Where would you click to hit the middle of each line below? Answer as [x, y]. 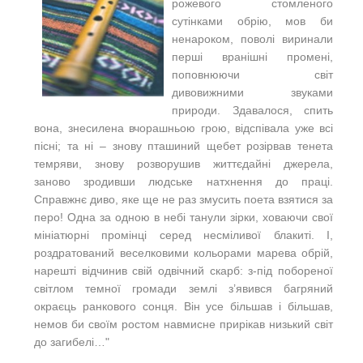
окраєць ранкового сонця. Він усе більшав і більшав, [184, 306]
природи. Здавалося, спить [252, 110]
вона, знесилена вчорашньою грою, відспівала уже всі [184, 128]
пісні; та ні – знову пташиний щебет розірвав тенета [184, 145]
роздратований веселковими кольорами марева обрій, [184, 252]
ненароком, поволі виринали [252, 38]
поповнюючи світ [252, 74]
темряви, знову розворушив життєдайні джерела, [184, 163]
